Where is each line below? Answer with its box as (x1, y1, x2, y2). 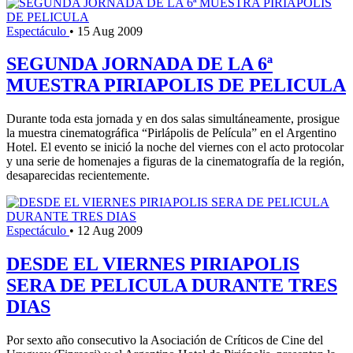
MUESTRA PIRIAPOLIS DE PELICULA (6, 75, 346, 96)
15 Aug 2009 (77, 24, 143, 38)
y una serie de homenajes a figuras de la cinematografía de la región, (6, 154, 344, 169)
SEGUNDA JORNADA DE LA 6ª (6, 54, 273, 75)
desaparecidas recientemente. (6, 169, 150, 183)
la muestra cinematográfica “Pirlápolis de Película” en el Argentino (6, 126, 336, 140)
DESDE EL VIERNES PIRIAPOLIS (6, 254, 299, 275)
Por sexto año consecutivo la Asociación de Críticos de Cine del (6, 333, 323, 347)
